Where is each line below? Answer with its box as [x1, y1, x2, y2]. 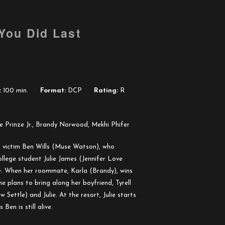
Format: [40, 87, 66, 94]
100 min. [1, 87, 28, 94]
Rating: [94, 87, 118, 94]
